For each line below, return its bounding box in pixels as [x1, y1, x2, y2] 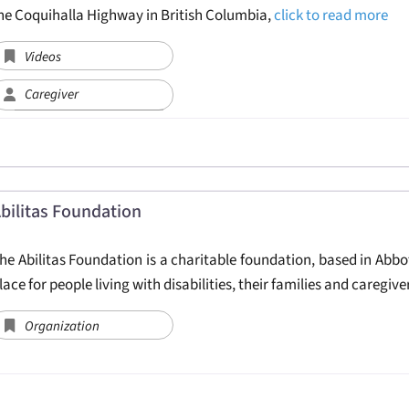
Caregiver [24, 84, 79, 104]
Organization [24, 317, 100, 337]
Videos [24, 47, 61, 67]
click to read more [273, 4, 388, 26]
